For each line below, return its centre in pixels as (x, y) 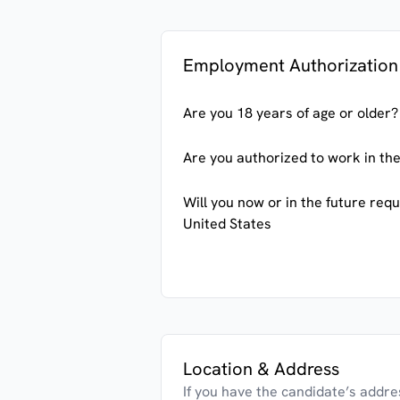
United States (227, 224)
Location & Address (261, 369)
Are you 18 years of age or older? (291, 113)
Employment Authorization (291, 65)
